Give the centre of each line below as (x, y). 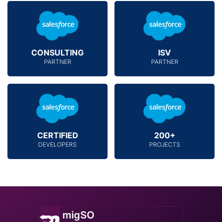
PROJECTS (165, 144)
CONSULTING (57, 52)
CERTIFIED (57, 135)
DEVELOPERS (57, 144)
